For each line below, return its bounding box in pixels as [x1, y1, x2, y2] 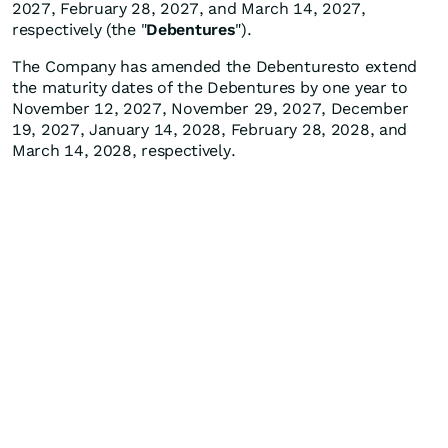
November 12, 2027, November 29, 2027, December [12, 99, 409, 119]
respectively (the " [12, 20, 147, 40]
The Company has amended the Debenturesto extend [12, 57, 417, 77]
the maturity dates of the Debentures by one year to [12, 78, 408, 98]
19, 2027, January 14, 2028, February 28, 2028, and [12, 120, 408, 140]
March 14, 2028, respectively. [12, 141, 236, 161]
